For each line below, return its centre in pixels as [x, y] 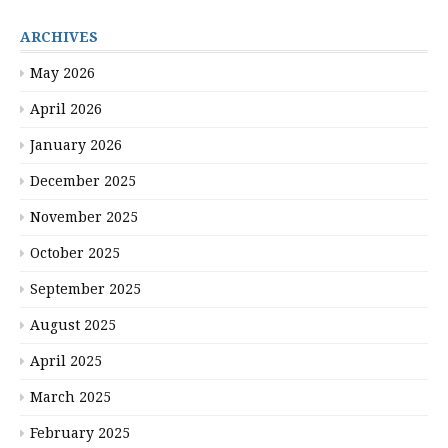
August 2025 [73, 325]
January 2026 [76, 145]
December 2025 [83, 181]
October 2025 [75, 253]
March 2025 [70, 397]
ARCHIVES [59, 37]
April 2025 [66, 361]
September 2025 [85, 289]
